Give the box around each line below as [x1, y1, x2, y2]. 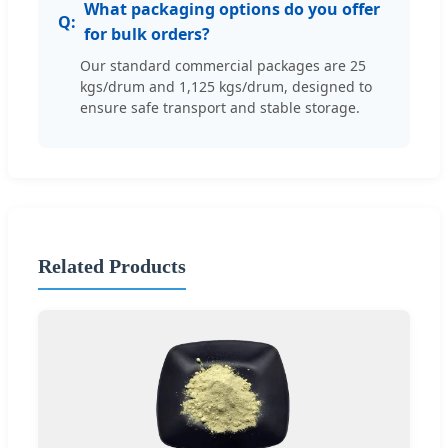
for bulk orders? [84, 23, 210, 46]
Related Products [38, 254, 186, 277]
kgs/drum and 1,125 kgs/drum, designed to [80, 77, 372, 97]
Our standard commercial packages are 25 [80, 56, 366, 76]
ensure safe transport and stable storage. [80, 98, 360, 118]
